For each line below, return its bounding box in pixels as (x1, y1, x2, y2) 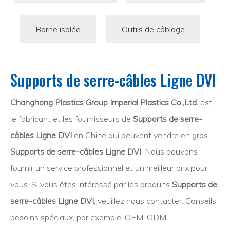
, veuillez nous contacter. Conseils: (94, 196, 218, 206)
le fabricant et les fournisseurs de (10, 113, 133, 124)
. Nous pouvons (141, 146, 198, 157)
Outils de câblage (121, 24, 185, 34)
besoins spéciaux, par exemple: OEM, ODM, (10, 212, 168, 222)
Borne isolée (35, 24, 81, 34)
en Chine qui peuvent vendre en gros (72, 130, 208, 140)
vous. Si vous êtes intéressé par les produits (10, 179, 172, 189)
